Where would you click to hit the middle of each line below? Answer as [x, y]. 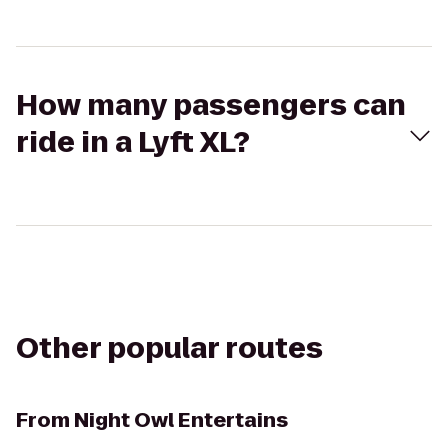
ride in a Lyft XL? [133, 142]
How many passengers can [211, 105]
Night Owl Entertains [181, 420]
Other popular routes [169, 348]
